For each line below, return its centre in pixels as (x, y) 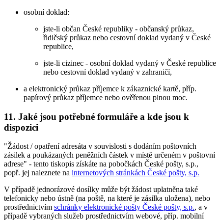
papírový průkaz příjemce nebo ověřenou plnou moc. (106, 97)
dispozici (21, 127)
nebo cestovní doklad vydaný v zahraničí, (108, 72)
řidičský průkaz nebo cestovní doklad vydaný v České (127, 37)
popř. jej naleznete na (38, 173)
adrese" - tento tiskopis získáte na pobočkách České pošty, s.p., (101, 164)
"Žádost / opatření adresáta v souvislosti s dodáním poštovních (100, 146)
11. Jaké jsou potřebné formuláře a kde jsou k (96, 116)
